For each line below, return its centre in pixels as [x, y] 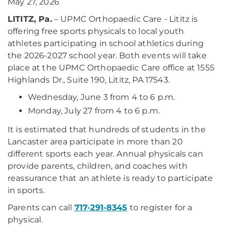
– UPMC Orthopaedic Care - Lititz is [125, 19]
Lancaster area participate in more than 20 [95, 142]
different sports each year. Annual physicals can [105, 154]
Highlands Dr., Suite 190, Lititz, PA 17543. [89, 80]
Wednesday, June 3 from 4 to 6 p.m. [102, 97]
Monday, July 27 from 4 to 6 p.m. [94, 111]
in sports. [26, 190]
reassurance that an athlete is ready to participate [110, 178]
